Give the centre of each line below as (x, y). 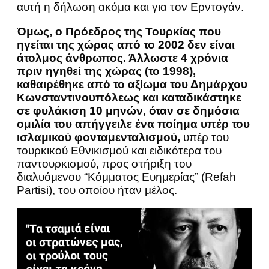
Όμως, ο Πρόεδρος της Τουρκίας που (119, 31)
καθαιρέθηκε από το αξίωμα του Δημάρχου (132, 84)
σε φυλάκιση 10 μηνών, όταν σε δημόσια (128, 110)
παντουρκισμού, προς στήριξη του (104, 163)
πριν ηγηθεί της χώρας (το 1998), (106, 71)
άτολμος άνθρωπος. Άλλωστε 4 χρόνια (122, 58)
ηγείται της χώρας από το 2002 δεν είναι (126, 44)
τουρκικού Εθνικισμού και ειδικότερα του (119, 150)
